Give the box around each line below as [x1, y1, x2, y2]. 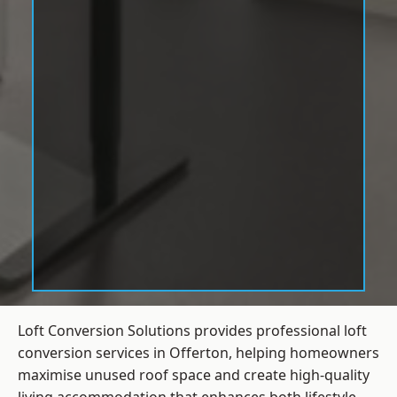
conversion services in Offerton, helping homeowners [18, 343, 379, 363]
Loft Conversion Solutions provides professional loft [18, 321, 367, 341]
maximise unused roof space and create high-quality [18, 365, 370, 385]
